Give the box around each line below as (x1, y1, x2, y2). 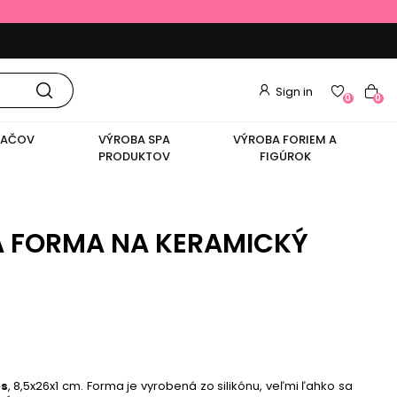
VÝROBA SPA (97, 130, 170, 148)
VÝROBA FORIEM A (233, 130, 338, 148)
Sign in (275, 83, 313, 101)
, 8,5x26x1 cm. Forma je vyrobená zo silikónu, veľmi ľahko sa (7, 378, 354, 395)
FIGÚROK (259, 147, 311, 165)
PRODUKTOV (97, 147, 170, 165)
